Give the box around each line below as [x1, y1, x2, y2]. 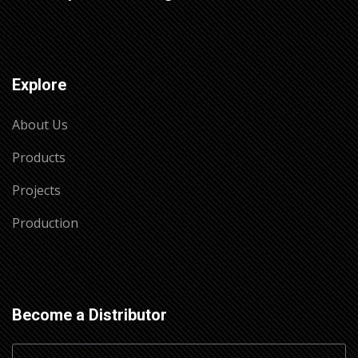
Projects [12, 181, 61, 199]
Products [12, 148, 66, 166]
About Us [12, 115, 68, 133]
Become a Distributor [12, 304, 167, 324]
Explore [12, 74, 66, 94]
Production [12, 213, 78, 232]
